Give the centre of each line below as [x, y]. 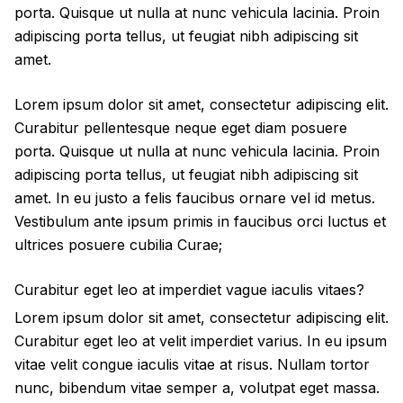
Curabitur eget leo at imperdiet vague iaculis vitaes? [189, 290]
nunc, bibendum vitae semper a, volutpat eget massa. [197, 388]
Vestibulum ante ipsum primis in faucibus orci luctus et [200, 221]
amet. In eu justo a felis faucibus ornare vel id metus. [195, 198]
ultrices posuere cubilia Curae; [118, 245]
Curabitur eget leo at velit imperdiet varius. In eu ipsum [201, 341]
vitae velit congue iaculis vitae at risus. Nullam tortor [192, 364]
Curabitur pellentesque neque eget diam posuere [181, 128]
